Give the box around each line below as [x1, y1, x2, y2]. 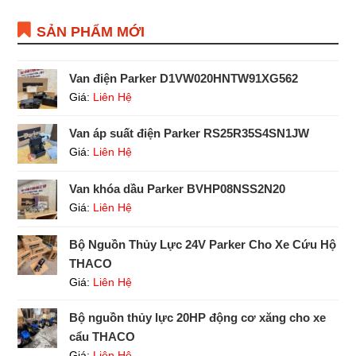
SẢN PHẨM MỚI [37, 23, 145, 40]
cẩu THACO [69, 329, 136, 343]
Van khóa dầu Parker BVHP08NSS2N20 [69, 181, 286, 195]
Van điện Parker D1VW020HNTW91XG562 [69, 71, 299, 85]
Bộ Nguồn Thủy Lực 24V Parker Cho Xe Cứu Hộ [69, 237, 337, 251]
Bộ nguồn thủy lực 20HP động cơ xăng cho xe [69, 310, 327, 324]
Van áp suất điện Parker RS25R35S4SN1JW [69, 126, 310, 140]
